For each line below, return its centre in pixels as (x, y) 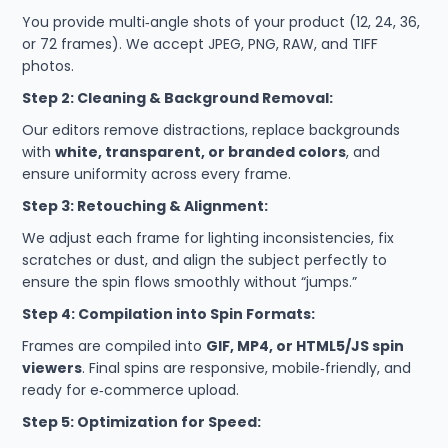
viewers (52, 367)
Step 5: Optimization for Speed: (142, 421)
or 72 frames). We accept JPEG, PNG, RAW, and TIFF (200, 43)
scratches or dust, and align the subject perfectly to (205, 259)
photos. (48, 65)
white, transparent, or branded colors (201, 151)
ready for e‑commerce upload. (131, 389)
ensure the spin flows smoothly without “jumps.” (190, 281)
